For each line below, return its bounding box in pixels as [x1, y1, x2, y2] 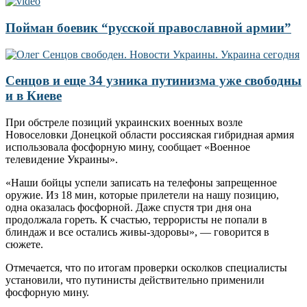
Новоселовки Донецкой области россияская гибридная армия [5, 128, 294, 140]
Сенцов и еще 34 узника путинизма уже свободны [5, 73, 302, 88]
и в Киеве [5, 88, 62, 103]
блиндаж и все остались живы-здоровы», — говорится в [5, 225, 269, 238]
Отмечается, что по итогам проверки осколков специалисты [5, 261, 287, 273]
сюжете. [5, 238, 43, 250]
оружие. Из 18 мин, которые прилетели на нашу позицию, [5, 188, 279, 201]
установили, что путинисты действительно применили [5, 273, 265, 286]
